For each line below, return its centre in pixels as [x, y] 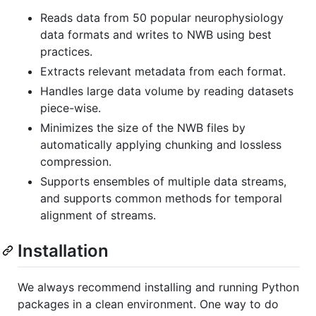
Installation [63, 250]
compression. [76, 161]
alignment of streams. [98, 215]
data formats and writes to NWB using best [156, 34]
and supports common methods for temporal [161, 198]
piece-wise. [71, 108]
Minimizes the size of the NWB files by [143, 127]
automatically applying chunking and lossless [161, 144]
